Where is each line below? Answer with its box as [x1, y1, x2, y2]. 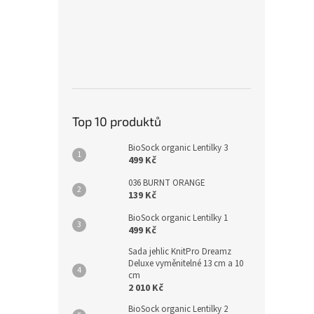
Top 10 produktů [72, 114, 161, 130]
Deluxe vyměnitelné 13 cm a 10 [128, 257, 243, 271]
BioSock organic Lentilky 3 [128, 142, 228, 155]
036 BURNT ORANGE [128, 177, 205, 190]
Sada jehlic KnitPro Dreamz [128, 245, 231, 259]
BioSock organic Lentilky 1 [128, 212, 228, 225]
